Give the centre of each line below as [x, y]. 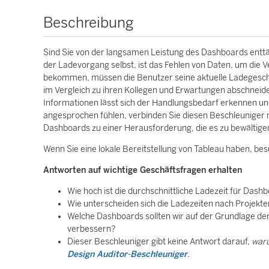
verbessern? [92, 229]
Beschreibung [89, 23]
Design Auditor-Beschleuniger [127, 254]
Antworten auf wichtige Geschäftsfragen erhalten [143, 170]
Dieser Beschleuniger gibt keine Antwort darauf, [159, 242]
